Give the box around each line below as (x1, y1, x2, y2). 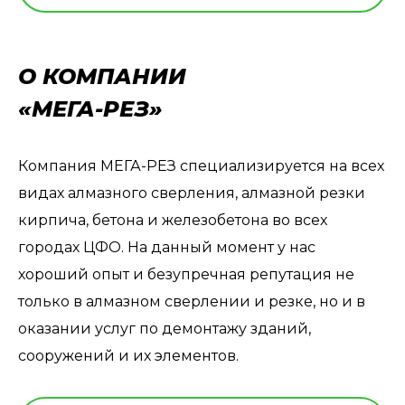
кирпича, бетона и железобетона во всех (18, 211, 327, 229)
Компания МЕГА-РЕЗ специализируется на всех (18, 156, 384, 174)
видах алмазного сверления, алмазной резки (18, 184, 365, 202)
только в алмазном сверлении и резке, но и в (18, 292, 365, 310)
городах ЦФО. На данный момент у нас (18, 238, 316, 256)
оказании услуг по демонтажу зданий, (18, 319, 311, 337)
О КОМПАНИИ (18, 62, 186, 89)
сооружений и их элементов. (18, 346, 239, 364)
